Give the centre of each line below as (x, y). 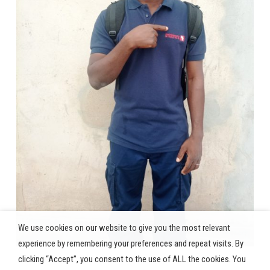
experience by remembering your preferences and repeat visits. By (131, 243)
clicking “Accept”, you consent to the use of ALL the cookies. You (132, 259)
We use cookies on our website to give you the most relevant (124, 228)
